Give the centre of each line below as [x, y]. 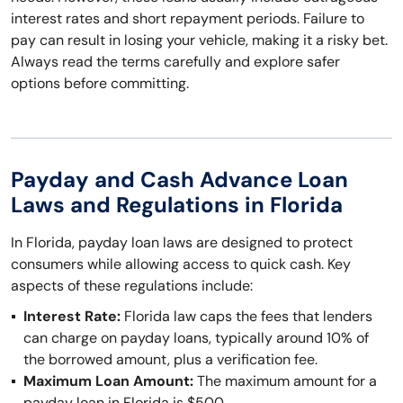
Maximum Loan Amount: [108, 381]
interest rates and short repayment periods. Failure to [188, 18]
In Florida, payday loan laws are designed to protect [182, 242]
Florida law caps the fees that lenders [246, 316]
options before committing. [100, 83]
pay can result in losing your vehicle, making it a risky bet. [199, 40]
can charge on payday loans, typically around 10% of [196, 338]
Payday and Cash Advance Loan [179, 179]
